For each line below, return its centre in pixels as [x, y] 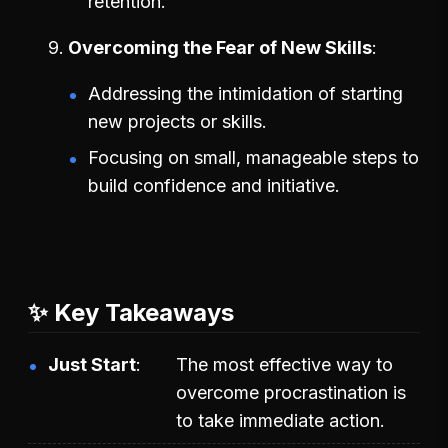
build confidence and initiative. [214, 185]
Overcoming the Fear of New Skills [220, 47]
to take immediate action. [280, 420]
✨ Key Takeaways [131, 312]
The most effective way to [284, 364]
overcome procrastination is [291, 392]
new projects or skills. [177, 121]
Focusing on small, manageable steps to [253, 157]
